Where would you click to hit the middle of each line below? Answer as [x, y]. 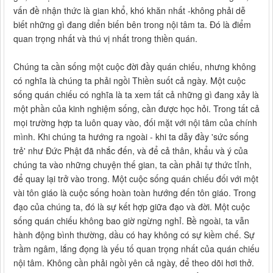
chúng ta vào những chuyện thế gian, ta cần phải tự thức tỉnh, [133, 165]
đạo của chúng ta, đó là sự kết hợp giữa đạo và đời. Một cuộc [132, 207]
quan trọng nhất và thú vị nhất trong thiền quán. [105, 39]
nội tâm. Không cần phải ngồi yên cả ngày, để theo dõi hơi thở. [134, 263]
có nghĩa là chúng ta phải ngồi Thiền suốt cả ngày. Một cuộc [129, 81]
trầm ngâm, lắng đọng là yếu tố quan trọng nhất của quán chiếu [136, 249]
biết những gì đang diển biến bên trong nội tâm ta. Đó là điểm [132, 25]
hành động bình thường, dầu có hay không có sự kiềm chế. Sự [134, 235]
